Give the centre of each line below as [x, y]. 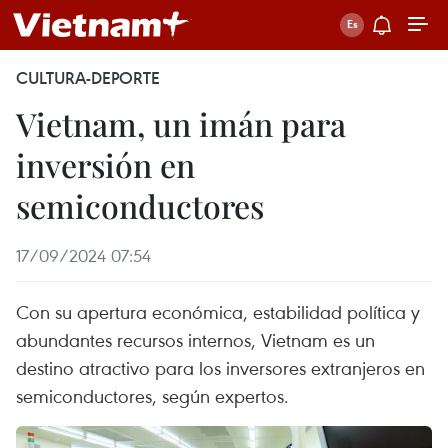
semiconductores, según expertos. [152, 395]
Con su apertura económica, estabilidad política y [218, 311]
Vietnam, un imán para [181, 123]
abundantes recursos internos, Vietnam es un [195, 339]
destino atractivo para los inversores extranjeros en [220, 367]
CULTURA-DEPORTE [88, 78]
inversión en [105, 164]
